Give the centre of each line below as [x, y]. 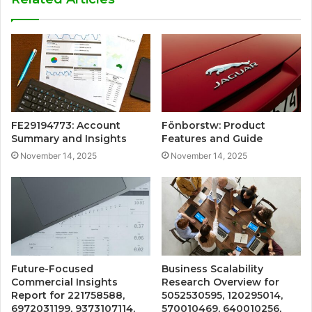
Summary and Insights [69, 139]
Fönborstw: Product [213, 126]
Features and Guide [212, 139]
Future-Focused [52, 269]
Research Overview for [220, 282]
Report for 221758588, [68, 296]
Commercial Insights [64, 282]
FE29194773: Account [66, 126]
